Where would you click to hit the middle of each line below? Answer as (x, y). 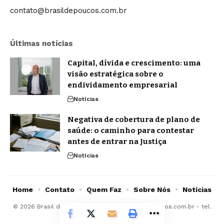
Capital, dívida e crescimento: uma (134, 63)
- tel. (203, 207)
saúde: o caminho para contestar (131, 131)
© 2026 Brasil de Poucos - (54, 207)
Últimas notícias (41, 44)
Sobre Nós (152, 190)
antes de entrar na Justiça (117, 142)
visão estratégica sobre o (115, 74)
